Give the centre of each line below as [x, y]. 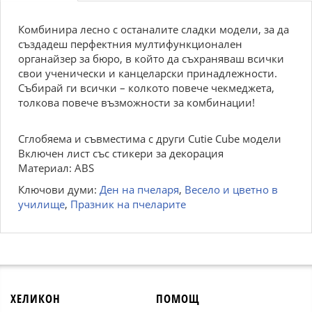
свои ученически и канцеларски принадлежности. [148, 73]
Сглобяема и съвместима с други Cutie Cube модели [150, 139]
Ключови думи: [59, 189]
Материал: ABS [56, 168]
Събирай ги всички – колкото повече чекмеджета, [146, 88]
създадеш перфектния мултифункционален [130, 44]
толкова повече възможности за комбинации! [136, 102]
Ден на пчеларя [139, 189]
